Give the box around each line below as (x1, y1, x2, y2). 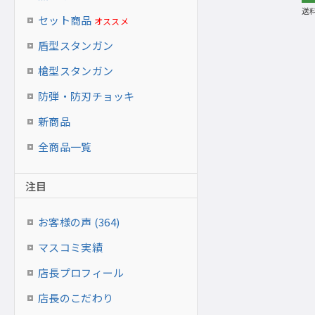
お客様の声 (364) (38, 214, 120, 229)
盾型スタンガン (38, 38, 114, 53)
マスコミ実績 (38, 240, 103, 255)
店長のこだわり (38, 290, 114, 305)
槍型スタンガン (38, 63, 114, 78)
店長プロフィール (38, 265, 124, 280)
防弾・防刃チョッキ (38, 89, 135, 103)
